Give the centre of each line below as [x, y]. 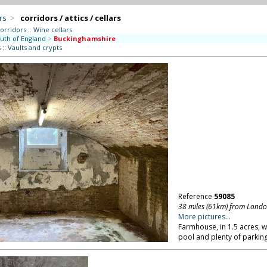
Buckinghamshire [84, 38]
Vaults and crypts [35, 47]
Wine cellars [52, 30]
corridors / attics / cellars [70, 18]
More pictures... [204, 217]
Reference [196, 196]
